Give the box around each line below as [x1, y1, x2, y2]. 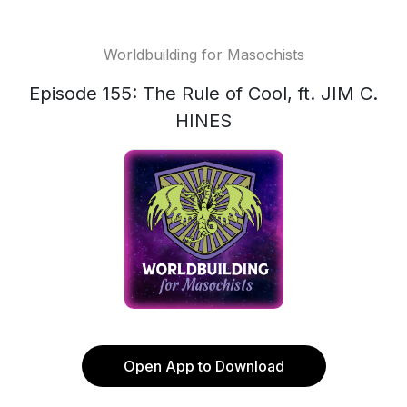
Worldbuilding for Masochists [103, 45, 304, 64]
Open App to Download [123, 357, 284, 375]
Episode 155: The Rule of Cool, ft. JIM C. [29, 83, 378, 104]
